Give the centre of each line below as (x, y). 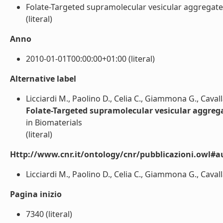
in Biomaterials (54, 122)
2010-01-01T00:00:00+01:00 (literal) (90, 59)
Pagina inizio (36, 194)
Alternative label (43, 79)
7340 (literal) (49, 214)
